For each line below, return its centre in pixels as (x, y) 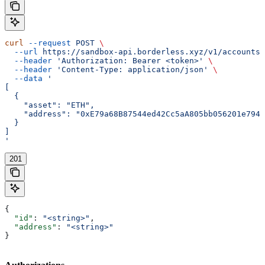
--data (24, 78)
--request (47, 43)
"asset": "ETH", (50, 105)
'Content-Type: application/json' (130, 69)
